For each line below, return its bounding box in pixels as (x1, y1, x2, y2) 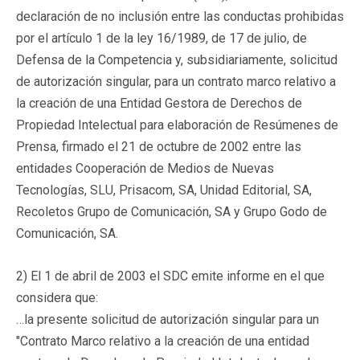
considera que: (16, 289, 98, 305)
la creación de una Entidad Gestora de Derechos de (16, 95, 302, 111)
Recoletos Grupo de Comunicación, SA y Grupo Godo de (16, 203, 327, 219)
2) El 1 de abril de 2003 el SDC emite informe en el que (16, 268, 325, 284)
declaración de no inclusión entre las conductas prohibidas (16, 8, 344, 24)
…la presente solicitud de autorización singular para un (16, 311, 319, 327)
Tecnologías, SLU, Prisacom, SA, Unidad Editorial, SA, (16, 182, 312, 198)
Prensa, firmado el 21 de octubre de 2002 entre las (16, 138, 301, 154)
